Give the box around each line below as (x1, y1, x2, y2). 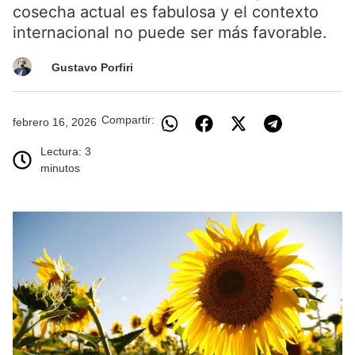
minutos (40, 162, 80, 175)
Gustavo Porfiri (52, 61, 133, 74)
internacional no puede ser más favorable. (13, 23, 327, 43)
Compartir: (101, 113, 155, 127)
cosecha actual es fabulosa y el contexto (13, 2, 319, 22)
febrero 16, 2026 (13, 116, 97, 129)
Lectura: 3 (40, 145, 91, 158)
